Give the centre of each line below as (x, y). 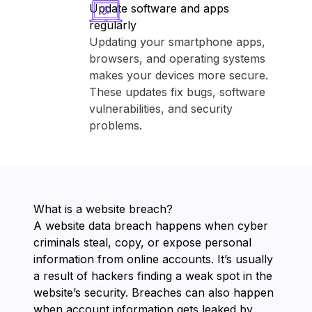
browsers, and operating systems (177, 58)
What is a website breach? (103, 209)
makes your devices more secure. (179, 75)
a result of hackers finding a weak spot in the (153, 276)
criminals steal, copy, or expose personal (142, 242)
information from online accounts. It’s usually (153, 259)
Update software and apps (159, 8)
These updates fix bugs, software (177, 92)
